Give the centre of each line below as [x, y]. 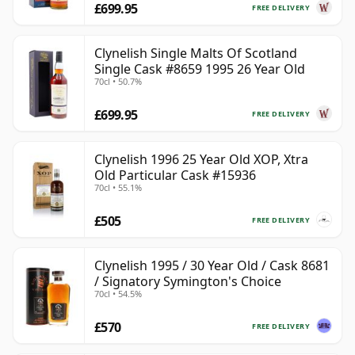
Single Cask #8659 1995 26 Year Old [200, 69]
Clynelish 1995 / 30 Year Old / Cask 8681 [212, 266]
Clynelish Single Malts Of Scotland [196, 53]
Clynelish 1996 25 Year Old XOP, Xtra [201, 160]
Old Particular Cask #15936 [175, 176]
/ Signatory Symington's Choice [188, 282]
